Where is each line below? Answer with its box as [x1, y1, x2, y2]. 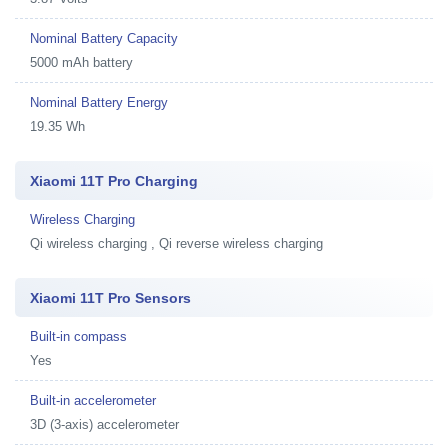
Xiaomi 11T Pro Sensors [30, 289, 191, 306]
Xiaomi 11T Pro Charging [30, 172, 198, 189]
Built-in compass [30, 328, 127, 344]
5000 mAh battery [30, 54, 133, 70]
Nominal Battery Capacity [30, 30, 178, 46]
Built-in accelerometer [30, 392, 156, 408]
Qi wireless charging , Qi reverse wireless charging [30, 235, 323, 251]
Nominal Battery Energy [30, 94, 168, 110]
